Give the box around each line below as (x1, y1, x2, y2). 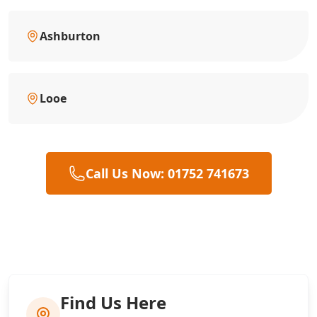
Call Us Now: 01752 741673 (85, 164, 249, 182)
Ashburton (40, 28, 100, 44)
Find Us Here (60, 290, 166, 314)
